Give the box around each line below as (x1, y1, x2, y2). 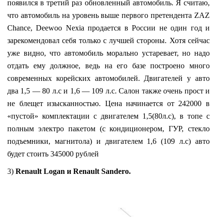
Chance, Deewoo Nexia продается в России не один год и (7, 23, 210, 32)
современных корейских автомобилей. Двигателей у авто (7, 74, 210, 82)
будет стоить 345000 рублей (7, 149, 99, 158)
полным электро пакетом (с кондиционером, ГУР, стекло (7, 124, 210, 133)
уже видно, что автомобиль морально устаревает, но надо (7, 48, 210, 57)
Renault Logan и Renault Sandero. (15, 167, 131, 175)
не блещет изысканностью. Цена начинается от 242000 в (7, 99, 210, 108)
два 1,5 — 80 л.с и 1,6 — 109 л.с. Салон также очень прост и (7, 86, 210, 95)
